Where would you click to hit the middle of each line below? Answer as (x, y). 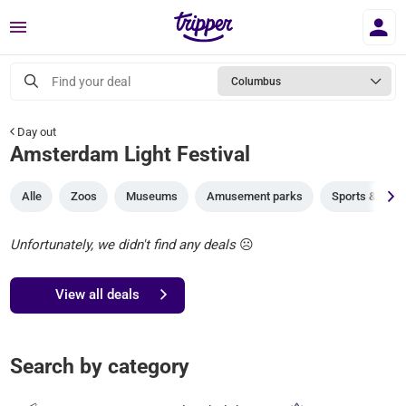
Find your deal (92, 81)
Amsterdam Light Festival (130, 154)
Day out (36, 131)
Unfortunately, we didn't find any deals (123, 245)
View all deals (98, 294)
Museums (151, 196)
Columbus (256, 81)
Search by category (100, 366)
